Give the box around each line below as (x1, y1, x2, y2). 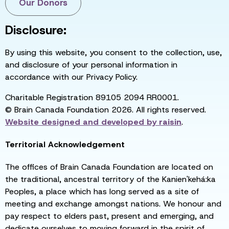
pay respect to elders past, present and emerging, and (5, 210, 214, 221)
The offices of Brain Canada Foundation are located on (5, 161, 213, 172)
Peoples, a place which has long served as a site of (5, 186, 199, 197)
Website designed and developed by (5, 116, 156, 127)
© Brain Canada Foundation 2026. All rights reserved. (5, 104, 206, 115)
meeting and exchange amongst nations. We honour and (5, 198, 221, 209)
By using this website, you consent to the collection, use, (5, 47, 222, 58)
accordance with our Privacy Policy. (5, 71, 138, 82)
